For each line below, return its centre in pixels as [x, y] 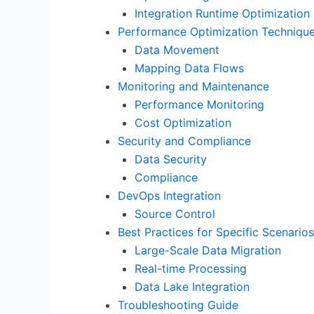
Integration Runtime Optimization [222, 14]
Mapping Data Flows [189, 68]
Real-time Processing [191, 269]
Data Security [171, 159]
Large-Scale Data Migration [208, 251]
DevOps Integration [169, 196]
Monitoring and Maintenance [193, 87]
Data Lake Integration [192, 287]
